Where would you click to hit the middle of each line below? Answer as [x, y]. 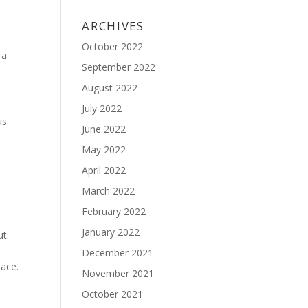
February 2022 [114, 211]
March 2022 [109, 191]
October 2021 [113, 294]
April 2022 [104, 170]
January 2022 [111, 232]
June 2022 [104, 129]
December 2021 [118, 253]
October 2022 [113, 46]
